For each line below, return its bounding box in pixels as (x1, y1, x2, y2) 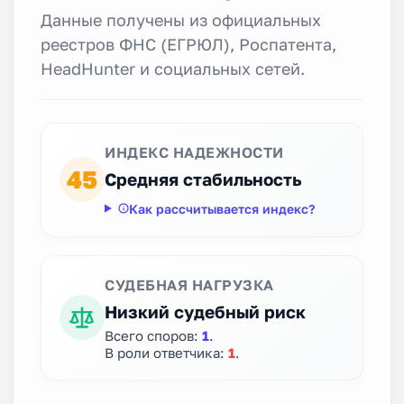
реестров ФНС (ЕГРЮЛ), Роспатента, (41, 33, 336, 54)
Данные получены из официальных (41, 9, 321, 30)
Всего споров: (105, 326, 202, 344)
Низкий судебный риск (105, 300, 306, 322)
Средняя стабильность (105, 168, 301, 189)
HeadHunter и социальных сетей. (41, 58, 305, 78)
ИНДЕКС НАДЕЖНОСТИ (105, 142, 284, 161)
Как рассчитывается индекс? (128, 200, 315, 216)
